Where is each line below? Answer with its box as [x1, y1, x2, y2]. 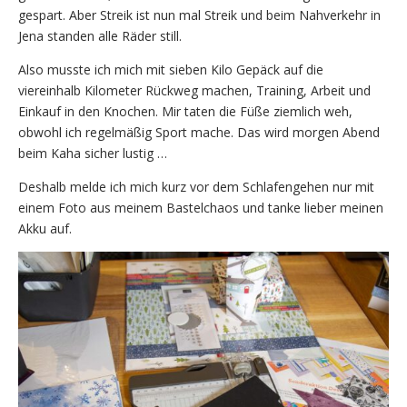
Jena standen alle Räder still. [18, 26, 182, 45]
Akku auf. [18, 219, 72, 237]
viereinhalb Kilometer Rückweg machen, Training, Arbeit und [18, 81, 371, 99]
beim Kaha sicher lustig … [18, 144, 167, 162]
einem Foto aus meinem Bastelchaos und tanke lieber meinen [18, 198, 383, 216]
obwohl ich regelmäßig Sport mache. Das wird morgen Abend [18, 123, 380, 141]
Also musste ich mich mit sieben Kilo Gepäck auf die [18, 60, 323, 78]
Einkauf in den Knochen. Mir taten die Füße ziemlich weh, [18, 102, 352, 120]
